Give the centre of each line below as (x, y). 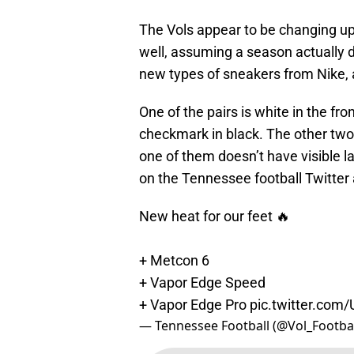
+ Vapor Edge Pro (194, 305)
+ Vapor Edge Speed (202, 283)
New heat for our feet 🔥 (215, 217)
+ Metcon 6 (174, 261)
